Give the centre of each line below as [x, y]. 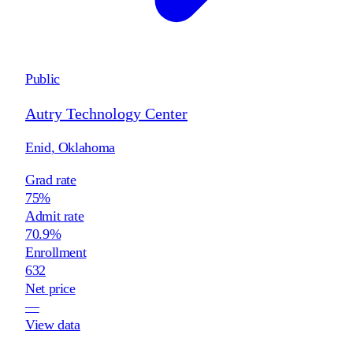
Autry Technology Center [106, 113]
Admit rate [55, 216]
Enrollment [56, 252]
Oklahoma [86, 147]
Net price [50, 288]
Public [43, 78]
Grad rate [51, 179]
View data [53, 324]
